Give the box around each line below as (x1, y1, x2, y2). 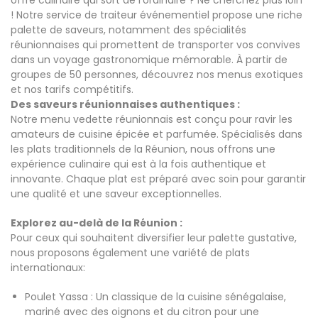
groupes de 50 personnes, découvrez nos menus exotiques (11, 67, 303, 82)
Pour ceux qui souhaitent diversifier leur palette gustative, (11, 231, 297, 246)
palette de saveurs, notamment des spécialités (11, 23, 246, 38)
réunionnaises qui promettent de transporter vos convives (11, 38, 300, 53)
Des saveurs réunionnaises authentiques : (11, 97, 240, 112)
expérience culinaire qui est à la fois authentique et (11, 157, 266, 172)
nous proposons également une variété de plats (11, 246, 250, 261)
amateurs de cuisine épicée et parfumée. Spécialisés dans (11, 127, 302, 142)
